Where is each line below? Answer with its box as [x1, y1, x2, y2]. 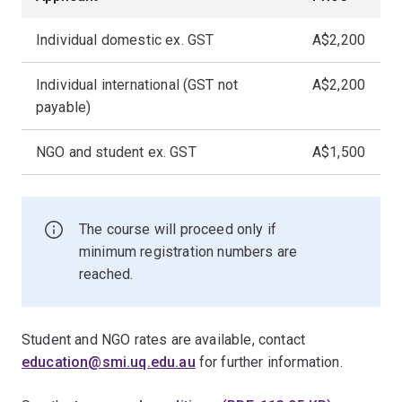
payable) [36, 99, 92, 116]
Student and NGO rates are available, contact [22, 331, 306, 348]
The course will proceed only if [79, 221, 276, 238]
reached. [79, 266, 134, 283]
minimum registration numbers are [79, 243, 298, 260]
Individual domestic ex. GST [36, 31, 214, 48]
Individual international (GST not [36, 76, 239, 93]
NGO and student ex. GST [36, 144, 197, 161]
